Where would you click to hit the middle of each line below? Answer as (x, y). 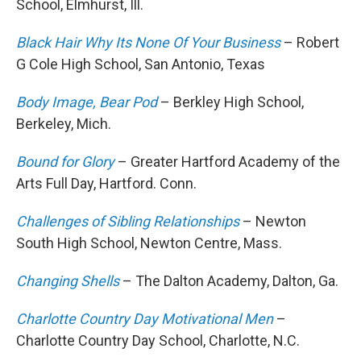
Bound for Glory (65, 162)
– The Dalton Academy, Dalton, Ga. (230, 281)
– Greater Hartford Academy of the (229, 162)
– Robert (311, 43)
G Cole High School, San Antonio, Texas (141, 64)
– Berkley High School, (232, 102)
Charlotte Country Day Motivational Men (145, 319)
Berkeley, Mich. (64, 124)
